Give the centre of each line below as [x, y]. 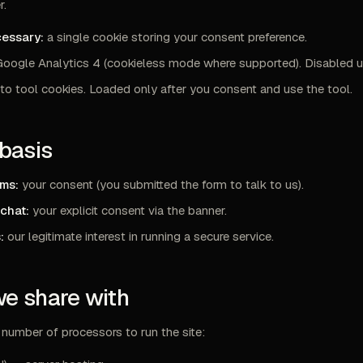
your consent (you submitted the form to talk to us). [161, 184]
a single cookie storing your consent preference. [175, 37]
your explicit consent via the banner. [128, 210]
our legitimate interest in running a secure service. [139, 236]
